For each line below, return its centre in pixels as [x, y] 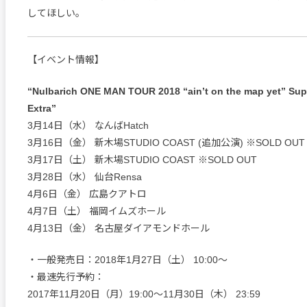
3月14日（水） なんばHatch [88, 126]
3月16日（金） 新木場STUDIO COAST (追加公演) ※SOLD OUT [166, 143]
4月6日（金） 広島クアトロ [87, 194]
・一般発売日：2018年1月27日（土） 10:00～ [127, 260]
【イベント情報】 [66, 60]
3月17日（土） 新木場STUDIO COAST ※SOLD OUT [142, 160]
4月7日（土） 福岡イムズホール [97, 211]
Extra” [42, 109]
